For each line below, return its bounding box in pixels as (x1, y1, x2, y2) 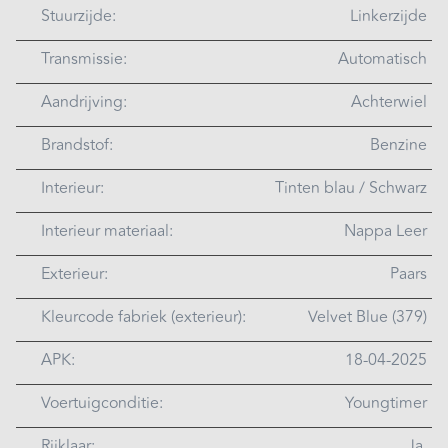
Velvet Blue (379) (308, 304, 427, 329)
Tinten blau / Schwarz (275, 175, 427, 200)
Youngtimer (345, 390, 427, 415)
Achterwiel (351, 89, 427, 114)
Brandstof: (41, 132, 113, 157)
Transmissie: (41, 46, 127, 71)
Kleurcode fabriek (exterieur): (41, 304, 246, 329)
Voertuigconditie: (41, 390, 163, 415)
